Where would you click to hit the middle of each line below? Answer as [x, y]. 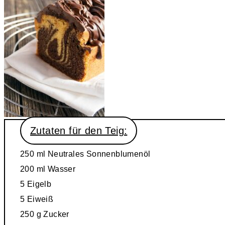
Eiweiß [39, 199]
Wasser [61, 169]
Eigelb [38, 184]
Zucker [56, 214]
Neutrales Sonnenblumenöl [98, 154]
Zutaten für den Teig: [79, 130]
